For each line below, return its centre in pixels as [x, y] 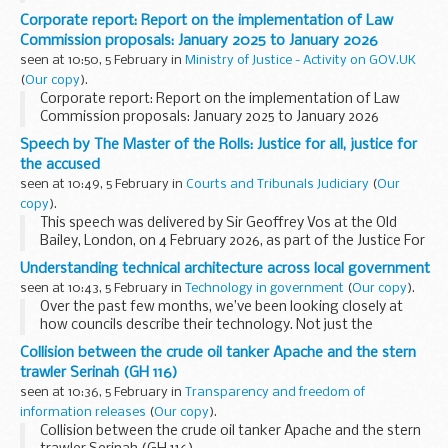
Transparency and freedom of [275, 392]
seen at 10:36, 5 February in [102, 392]
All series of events [100, 259]
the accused [60, 164]
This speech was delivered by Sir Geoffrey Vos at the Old [218, 223]
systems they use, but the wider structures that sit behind [225, 343]
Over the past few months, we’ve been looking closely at [221, 307]
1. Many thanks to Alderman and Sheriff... [170, 295]
